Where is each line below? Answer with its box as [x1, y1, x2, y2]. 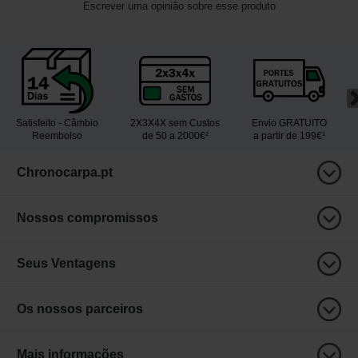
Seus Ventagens [17, 257, 116, 271]
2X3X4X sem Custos [130, 117, 220, 129]
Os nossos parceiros [17, 302, 143, 316]
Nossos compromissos [17, 211, 158, 225]
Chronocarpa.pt [17, 165, 113, 180]
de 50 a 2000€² [141, 130, 209, 142]
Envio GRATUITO [252, 117, 327, 129]
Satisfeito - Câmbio [16, 117, 98, 129]
